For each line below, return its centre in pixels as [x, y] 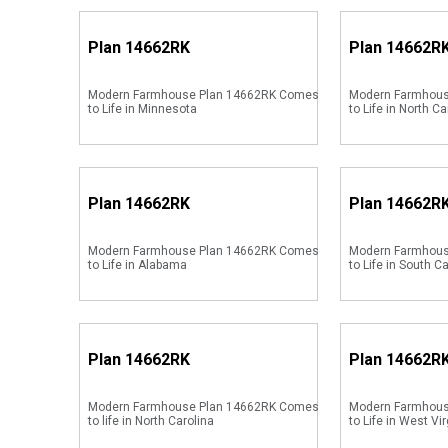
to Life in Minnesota [142, 109]
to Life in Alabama [137, 265]
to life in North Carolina [151, 421]
